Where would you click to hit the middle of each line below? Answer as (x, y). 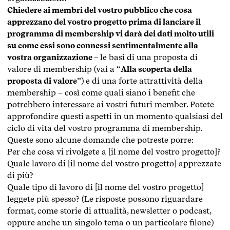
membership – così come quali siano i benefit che (101, 92)
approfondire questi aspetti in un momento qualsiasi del (115, 116)
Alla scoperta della (156, 69)
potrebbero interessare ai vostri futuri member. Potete (111, 104)
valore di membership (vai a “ (64, 69)
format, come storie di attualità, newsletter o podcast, (109, 210)
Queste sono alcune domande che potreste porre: (100, 140)
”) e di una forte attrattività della (140, 81)
